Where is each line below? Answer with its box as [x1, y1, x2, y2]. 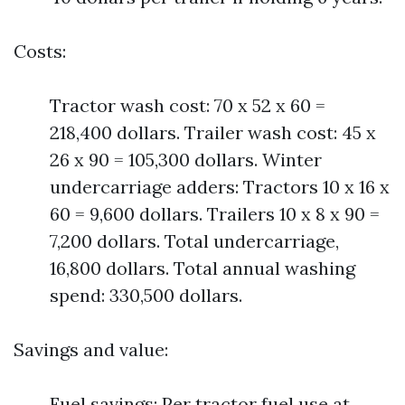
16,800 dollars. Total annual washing [50, 257, 355, 279]
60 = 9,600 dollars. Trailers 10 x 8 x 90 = [50, 202, 380, 225]
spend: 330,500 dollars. [50, 284, 242, 306]
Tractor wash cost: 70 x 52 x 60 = [50, 94, 325, 117]
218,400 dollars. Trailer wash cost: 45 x [50, 121, 376, 144]
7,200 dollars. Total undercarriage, [50, 230, 339, 252]
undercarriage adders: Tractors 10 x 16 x [50, 175, 390, 198]
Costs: [14, 40, 66, 62]
